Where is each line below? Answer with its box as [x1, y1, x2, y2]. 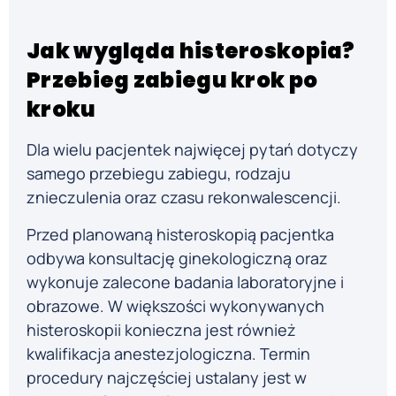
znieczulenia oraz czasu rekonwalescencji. [27, 187, 341, 209]
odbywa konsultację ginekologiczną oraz [27, 247, 328, 269]
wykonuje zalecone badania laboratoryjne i [27, 270, 344, 293]
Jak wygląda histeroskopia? [27, 36, 355, 66]
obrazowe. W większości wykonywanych [27, 294, 324, 316]
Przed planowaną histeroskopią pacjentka [27, 223, 334, 245]
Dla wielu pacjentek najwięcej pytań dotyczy [27, 139, 358, 161]
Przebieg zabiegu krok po [27, 65, 318, 95]
